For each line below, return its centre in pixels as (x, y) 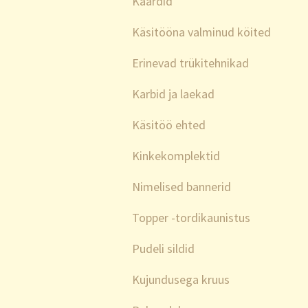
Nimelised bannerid (181, 187)
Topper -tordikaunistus (191, 218)
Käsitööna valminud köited (201, 32)
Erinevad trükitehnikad (190, 63)
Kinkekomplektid (176, 156)
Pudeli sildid (163, 249)
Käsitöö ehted (169, 125)
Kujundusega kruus (181, 279)
